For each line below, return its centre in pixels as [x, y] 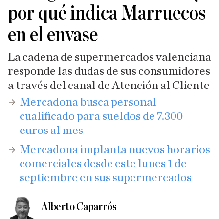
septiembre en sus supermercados [106, 178]
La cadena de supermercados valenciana [109, 57]
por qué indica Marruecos [107, 13]
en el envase [53, 35]
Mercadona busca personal [88, 102]
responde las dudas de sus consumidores [109, 71]
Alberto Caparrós [79, 207]
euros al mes [51, 131]
